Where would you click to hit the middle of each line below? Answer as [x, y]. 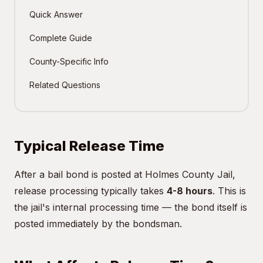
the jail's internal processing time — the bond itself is [131, 207]
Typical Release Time [89, 146]
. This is [229, 191]
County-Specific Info [69, 61]
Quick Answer [56, 14]
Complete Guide [61, 38]
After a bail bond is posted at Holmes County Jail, [125, 174]
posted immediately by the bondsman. [98, 224]
